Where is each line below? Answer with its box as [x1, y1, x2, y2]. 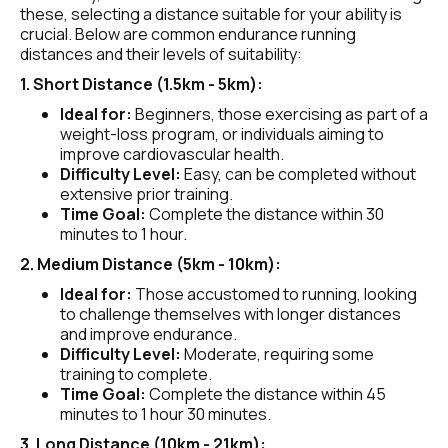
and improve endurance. [60, 323, 237, 345]
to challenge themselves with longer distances [60, 303, 401, 325]
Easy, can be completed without [181, 163, 416, 185]
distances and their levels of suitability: [20, 43, 302, 65]
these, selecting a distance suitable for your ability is [20, 3, 402, 25]
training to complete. [60, 363, 212, 385]
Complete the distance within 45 [146, 383, 386, 405]
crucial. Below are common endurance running [20, 23, 356, 45]
